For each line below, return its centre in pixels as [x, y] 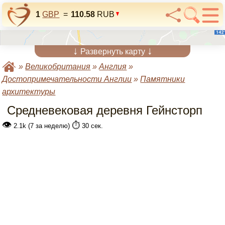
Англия [113, 67]
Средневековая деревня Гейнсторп [105, 110]
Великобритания [58, 67]
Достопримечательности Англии [67, 79]
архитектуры [29, 92]
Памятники [163, 79]
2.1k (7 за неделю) [42, 126]
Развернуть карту [113, 51]
